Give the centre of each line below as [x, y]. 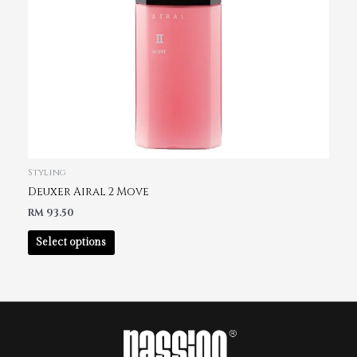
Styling [47, 172]
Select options [71, 243]
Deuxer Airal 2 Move [88, 192]
